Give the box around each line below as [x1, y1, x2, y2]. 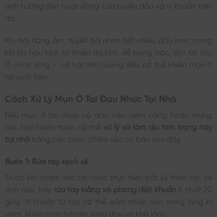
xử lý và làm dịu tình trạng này [103, 122, 213, 130]
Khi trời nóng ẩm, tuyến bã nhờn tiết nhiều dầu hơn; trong [5, 35, 212, 43]
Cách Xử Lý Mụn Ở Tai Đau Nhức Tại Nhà [5, 93, 176, 102]
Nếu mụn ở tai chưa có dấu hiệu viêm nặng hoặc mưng [5, 110, 212, 118]
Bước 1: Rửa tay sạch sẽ [5, 156, 88, 165]
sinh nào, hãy [5, 185, 54, 193]
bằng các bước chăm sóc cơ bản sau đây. [31, 134, 182, 142]
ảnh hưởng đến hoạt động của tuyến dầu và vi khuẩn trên [5, 1, 212, 9]
